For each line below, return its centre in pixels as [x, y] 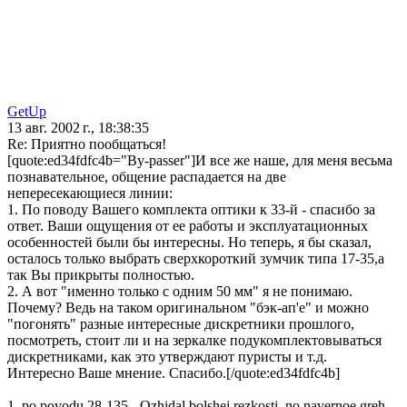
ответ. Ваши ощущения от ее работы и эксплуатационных [188, 226]
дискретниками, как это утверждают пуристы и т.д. [167, 357]
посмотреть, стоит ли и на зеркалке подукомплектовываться [194, 341]
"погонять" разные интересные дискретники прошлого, [181, 324]
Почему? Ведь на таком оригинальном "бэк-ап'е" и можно [188, 308]
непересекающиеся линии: [90, 194]
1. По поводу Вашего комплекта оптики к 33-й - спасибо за [191, 210]
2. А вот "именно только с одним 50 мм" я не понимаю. [180, 292]
